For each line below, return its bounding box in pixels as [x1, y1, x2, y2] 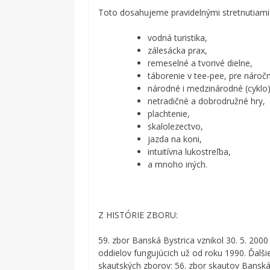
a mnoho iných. [148, 158, 208, 170]
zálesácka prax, [148, 44, 208, 56]
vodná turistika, [148, 31, 208, 43]
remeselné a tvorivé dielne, [148, 57, 253, 69]
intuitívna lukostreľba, [148, 145, 231, 157]
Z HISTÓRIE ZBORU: [98, 209, 178, 221]
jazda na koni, [148, 133, 202, 145]
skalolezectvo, [148, 120, 204, 132]
